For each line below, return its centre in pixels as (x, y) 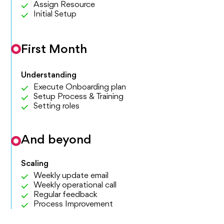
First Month (54, 50)
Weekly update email (71, 176)
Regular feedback (66, 195)
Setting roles (57, 106)
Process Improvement (74, 204)
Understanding (49, 75)
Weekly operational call (75, 185)
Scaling (35, 164)
